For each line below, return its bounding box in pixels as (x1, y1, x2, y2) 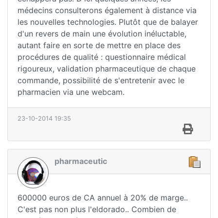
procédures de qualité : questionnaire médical (18, 52, 186, 62)
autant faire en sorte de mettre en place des (18, 40, 181, 51)
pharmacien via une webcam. (18, 87, 125, 97)
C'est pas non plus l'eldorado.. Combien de (18, 204, 176, 215)
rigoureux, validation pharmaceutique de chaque (18, 64, 196, 74)
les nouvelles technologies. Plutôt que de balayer (18, 17, 198, 27)
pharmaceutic (54, 156, 107, 166)
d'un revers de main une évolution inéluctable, (18, 29, 186, 39)
